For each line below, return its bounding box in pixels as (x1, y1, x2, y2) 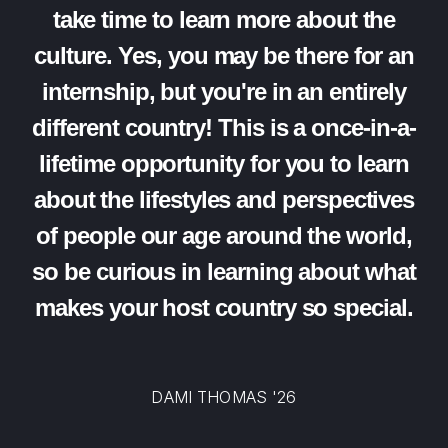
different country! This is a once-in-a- (32, 114, 416, 141)
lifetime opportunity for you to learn (39, 150, 409, 177)
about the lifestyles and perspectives (33, 186, 415, 213)
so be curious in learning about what (32, 258, 416, 285)
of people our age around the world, (36, 222, 412, 249)
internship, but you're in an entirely (42, 78, 406, 105)
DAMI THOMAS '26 (151, 387, 297, 407)
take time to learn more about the (52, 6, 396, 33)
